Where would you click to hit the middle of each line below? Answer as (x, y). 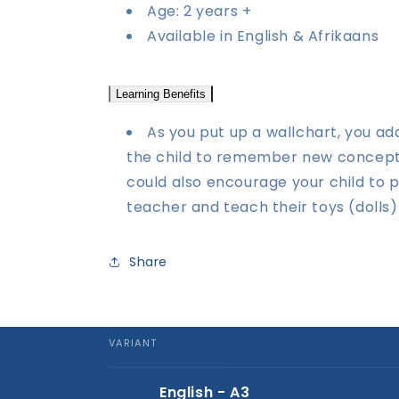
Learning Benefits (161, 94)
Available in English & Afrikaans (263, 36)
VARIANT (133, 343)
